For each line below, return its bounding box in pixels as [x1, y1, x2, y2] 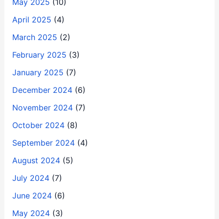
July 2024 [12, 173, 49, 183]
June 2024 [12, 190, 52, 200]
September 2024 [12, 137, 75, 148]
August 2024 [12, 155, 60, 165]
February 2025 [12, 49, 66, 60]
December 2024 [12, 85, 72, 95]
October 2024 [12, 120, 65, 130]
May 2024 [12, 208, 50, 218]
